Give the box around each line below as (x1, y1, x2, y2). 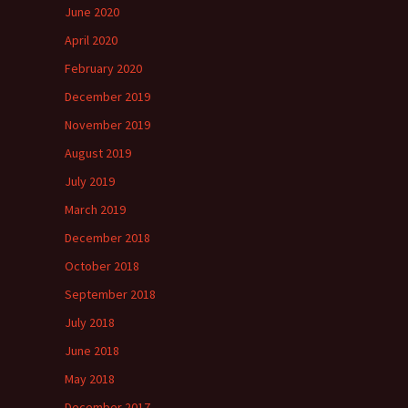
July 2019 (65, 173, 115, 189)
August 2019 (65, 145, 131, 161)
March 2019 (65, 201, 126, 218)
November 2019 (65, 117, 150, 133)
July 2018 (65, 314, 115, 331)
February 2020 (65, 60, 142, 76)
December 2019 (65, 88, 150, 105)
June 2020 (65, 4, 119, 20)
